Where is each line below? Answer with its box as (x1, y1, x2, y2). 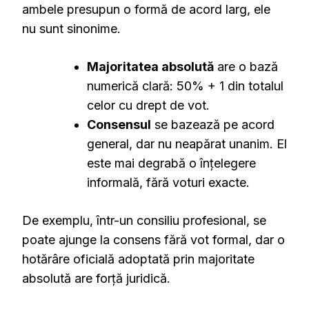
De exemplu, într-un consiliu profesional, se (22, 213, 266, 228)
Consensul (87, 117, 151, 132)
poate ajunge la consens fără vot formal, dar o (22, 232, 285, 248)
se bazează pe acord (151, 117, 275, 132)
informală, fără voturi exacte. (87, 175, 250, 190)
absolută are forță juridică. (22, 271, 170, 286)
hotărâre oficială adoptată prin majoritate (22, 252, 255, 267)
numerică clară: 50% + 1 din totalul (87, 79, 283, 94)
